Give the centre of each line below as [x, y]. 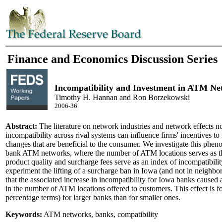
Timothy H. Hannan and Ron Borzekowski [122, 97]
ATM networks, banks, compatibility [100, 214]
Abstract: [22, 126]
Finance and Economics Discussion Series [112, 59]
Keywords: [24, 214]
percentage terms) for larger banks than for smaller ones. [93, 197]
